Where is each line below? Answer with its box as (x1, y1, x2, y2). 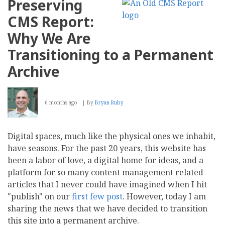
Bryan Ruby (95, 98, 124, 106)
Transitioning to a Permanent (8, 45, 213, 64)
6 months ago (45, 98, 77, 106)
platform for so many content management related (8, 166, 203, 178)
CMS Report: (8, 12, 94, 31)
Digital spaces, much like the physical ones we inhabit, (8, 130, 215, 142)
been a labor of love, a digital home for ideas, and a (8, 154, 203, 166)
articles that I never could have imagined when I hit (8, 178, 207, 190)
